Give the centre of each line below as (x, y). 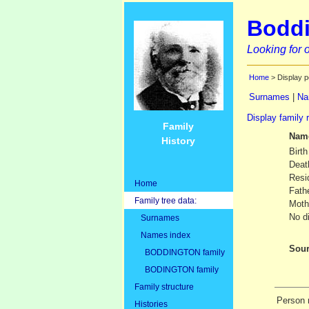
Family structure (164, 286)
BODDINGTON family (179, 252)
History (178, 140)
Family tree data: (165, 200)
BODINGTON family (176, 269)
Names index (162, 235)
